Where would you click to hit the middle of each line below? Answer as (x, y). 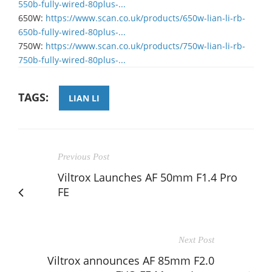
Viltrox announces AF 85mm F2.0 (131, 260)
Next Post (196, 240)
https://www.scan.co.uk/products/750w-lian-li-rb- (145, 46)
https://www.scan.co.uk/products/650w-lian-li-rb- (145, 18)
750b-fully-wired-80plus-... (72, 59)
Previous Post (83, 156)
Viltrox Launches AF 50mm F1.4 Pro (148, 177)
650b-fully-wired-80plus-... (72, 32)
